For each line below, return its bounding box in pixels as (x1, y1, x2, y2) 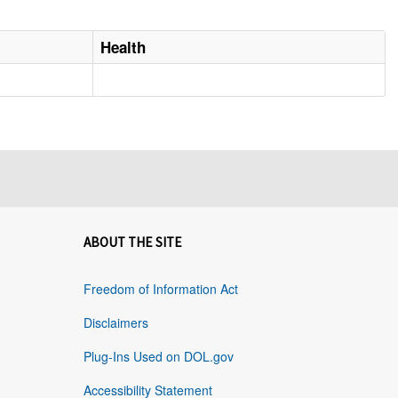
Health (100, 36, 147, 59)
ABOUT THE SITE (83, 234, 182, 251)
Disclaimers (83, 314, 148, 332)
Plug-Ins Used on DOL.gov (83, 347, 234, 366)
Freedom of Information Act (83, 280, 238, 298)
